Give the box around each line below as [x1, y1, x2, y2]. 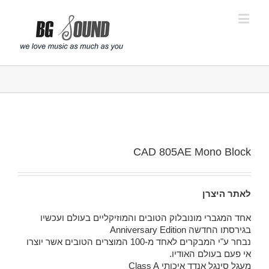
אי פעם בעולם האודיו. [169, 249, 251, 259]
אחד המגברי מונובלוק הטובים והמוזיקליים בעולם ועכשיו [40, 213, 251, 223]
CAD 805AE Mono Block [133, 146, 251, 158]
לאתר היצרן [202, 189, 251, 199]
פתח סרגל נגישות [211, 25, 264, 46]
